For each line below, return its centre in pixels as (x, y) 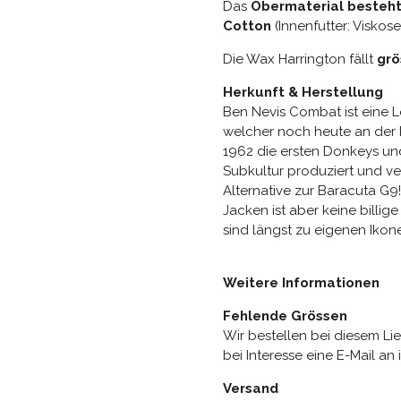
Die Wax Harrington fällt (300, 60)
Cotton (249, 26)
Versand (251, 389)
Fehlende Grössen (285, 316)
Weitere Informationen (301, 283)
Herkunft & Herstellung (303, 93)
